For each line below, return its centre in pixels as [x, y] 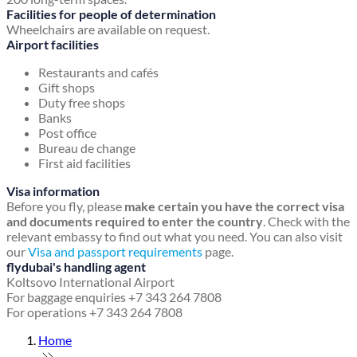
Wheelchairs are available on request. [108, 29]
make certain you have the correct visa [234, 206]
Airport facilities [53, 45]
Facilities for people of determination [111, 14]
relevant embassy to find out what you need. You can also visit [175, 237]
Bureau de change [87, 148]
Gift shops [67, 88]
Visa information [53, 191]
